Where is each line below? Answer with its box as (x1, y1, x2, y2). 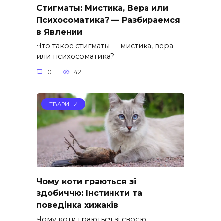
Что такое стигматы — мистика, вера (37, 41, 173, 50)
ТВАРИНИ (49, 100, 78, 108)
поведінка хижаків (37, 200, 118, 210)
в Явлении (37, 27, 82, 37)
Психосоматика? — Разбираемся (37, 15, 180, 25)
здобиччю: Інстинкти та (37, 188, 142, 198)
